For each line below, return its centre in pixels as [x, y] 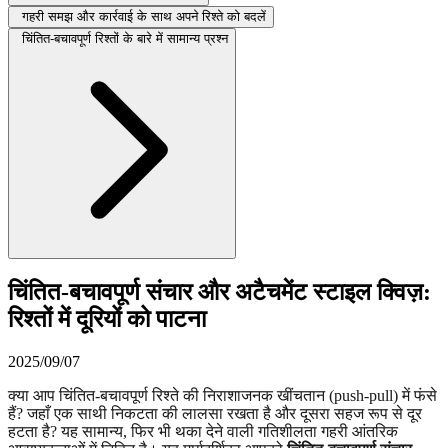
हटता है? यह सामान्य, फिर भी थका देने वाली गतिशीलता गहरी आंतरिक [203, 431]
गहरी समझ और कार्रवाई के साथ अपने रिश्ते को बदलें [144, 16]
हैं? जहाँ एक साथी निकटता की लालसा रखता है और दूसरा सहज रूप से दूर [215, 413]
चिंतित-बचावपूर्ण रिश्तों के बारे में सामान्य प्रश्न [125, 38]
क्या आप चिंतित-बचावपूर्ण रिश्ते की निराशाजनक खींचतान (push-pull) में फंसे [222, 395]
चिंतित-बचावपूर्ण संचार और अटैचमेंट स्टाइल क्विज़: [219, 291]
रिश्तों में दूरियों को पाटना [107, 318]
